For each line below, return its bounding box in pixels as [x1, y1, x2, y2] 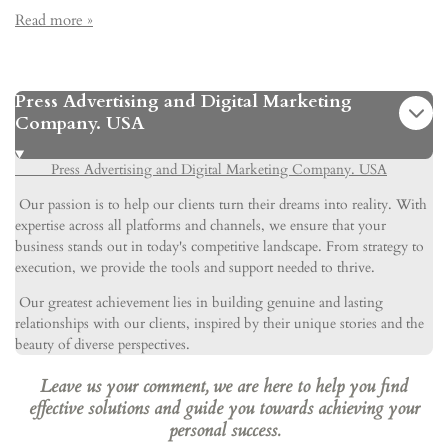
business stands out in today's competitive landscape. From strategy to [15, 236, 424, 256]
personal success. [168, 417, 280, 443]
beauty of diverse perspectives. [15, 334, 190, 354]
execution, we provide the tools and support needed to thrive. [15, 257, 375, 277]
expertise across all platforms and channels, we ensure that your [15, 215, 386, 235]
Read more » [15, 9, 93, 30]
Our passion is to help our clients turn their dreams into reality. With [15, 194, 427, 214]
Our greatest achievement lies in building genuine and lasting [15, 292, 383, 312]
